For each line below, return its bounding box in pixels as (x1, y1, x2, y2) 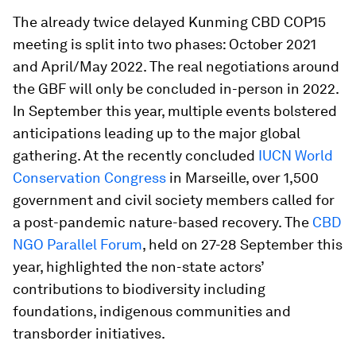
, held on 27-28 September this (142, 236, 342, 253)
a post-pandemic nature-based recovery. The (13, 214, 312, 230)
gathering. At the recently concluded (13, 147, 258, 164)
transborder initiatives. (13, 325, 165, 342)
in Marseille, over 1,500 (166, 169, 319, 186)
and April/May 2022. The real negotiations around (13, 58, 339, 75)
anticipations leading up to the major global (13, 125, 300, 141)
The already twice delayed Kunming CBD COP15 (13, 14, 326, 30)
